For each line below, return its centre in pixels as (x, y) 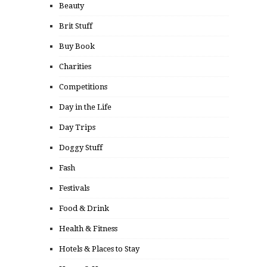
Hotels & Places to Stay (99, 249)
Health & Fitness (88, 229)
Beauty (72, 6)
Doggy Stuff (81, 148)
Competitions (83, 87)
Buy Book (77, 46)
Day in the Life (85, 107)
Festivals (74, 188)
